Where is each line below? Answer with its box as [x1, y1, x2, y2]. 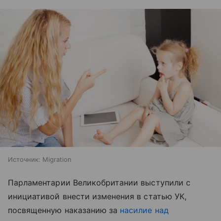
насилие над [120, 205, 169, 215]
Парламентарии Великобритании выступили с [8, 178, 190, 187]
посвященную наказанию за [8, 205, 120, 215]
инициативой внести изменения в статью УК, [8, 191, 186, 201]
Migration [42, 155, 72, 163]
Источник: [8, 155, 40, 163]
